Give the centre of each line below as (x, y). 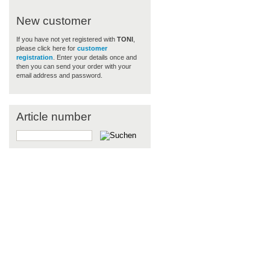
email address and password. (59, 75)
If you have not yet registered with (66, 39)
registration (34, 57)
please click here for (46, 48)
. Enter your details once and (95, 57)
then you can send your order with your (74, 66)
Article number (53, 116)
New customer (53, 21)
